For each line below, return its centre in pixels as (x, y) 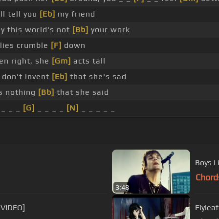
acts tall (88, 61)
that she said (81, 92)
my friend (75, 14)
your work (109, 30)
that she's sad (97, 77)
